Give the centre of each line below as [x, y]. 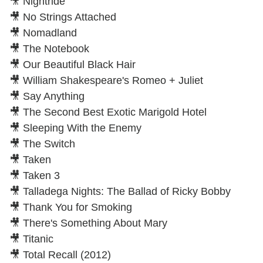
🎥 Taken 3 [35, 175]
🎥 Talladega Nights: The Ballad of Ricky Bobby [120, 191]
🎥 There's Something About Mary [88, 223]
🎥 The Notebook [49, 48]
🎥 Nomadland [43, 33]
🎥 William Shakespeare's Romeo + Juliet [106, 80]
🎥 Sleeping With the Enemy [75, 128]
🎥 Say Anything [47, 96]
